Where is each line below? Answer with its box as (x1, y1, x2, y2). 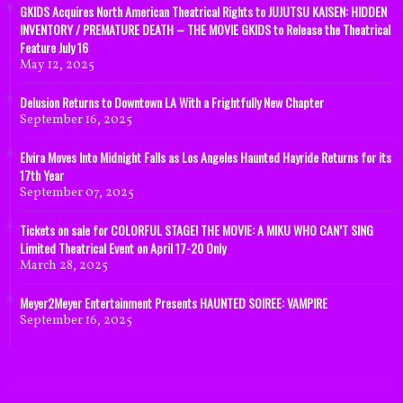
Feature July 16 (20, 38, 88, 58)
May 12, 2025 (20, 57, 94, 75)
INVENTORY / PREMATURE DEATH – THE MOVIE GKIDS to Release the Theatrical (20, 20, 390, 40)
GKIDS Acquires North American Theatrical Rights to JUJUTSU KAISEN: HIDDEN (20, 2, 387, 22)
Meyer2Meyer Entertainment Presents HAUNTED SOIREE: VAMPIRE (20, 293, 327, 313)
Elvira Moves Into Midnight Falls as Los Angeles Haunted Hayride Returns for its (20, 148, 391, 167)
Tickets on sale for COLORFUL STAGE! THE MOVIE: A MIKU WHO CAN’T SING (20, 220, 373, 240)
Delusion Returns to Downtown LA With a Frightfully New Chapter (20, 93, 324, 112)
